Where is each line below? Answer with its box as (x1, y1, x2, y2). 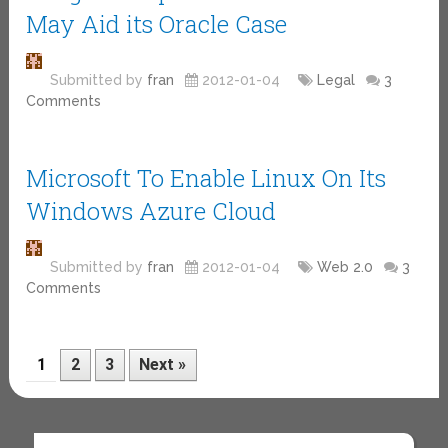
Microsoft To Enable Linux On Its (26, 161, 387, 194)
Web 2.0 (317, 258, 374, 275)
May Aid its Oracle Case (26, 7, 288, 40)
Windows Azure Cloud (26, 194, 277, 227)
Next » (139, 354, 187, 374)
